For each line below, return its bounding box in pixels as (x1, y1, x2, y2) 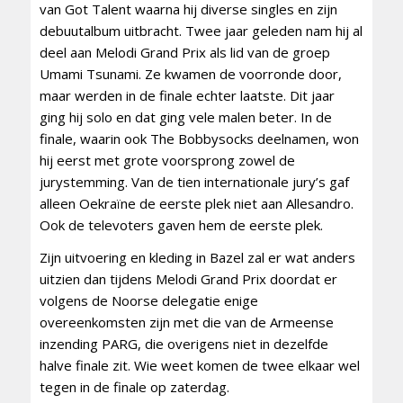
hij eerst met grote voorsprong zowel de (39, 150, 295, 169)
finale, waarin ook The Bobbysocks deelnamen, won (39, 129, 359, 148)
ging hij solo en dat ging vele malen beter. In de (39, 107, 332, 126)
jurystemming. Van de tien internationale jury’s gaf (39, 172, 349, 191)
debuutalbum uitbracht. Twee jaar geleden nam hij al (39, 21, 363, 40)
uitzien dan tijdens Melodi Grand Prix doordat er (39, 270, 337, 289)
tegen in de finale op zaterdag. (39, 378, 229, 397)
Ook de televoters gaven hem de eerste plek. (39, 215, 323, 234)
